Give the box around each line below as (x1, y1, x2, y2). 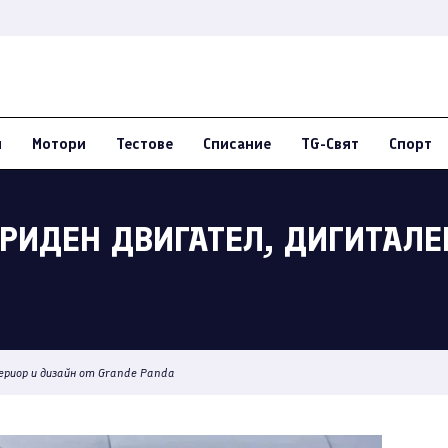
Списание (203, 134, 271, 154)
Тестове (116, 134, 173, 154)
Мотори (32, 134, 86, 154)
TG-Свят (301, 134, 359, 154)
